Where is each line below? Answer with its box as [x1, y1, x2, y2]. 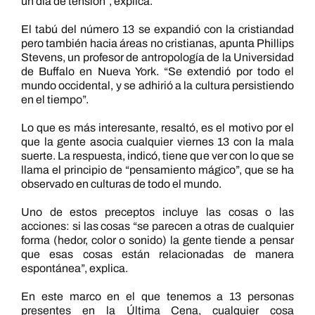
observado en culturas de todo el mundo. [20, 178, 221, 190]
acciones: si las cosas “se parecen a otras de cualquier [20, 220, 295, 232]
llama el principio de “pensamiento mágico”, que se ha [20, 164, 295, 176]
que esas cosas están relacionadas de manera [20, 248, 295, 260]
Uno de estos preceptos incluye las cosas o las [20, 206, 295, 218]
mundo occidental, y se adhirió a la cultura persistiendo [20, 79, 295, 91]
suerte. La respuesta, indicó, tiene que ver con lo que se [20, 150, 295, 162]
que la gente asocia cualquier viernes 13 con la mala [20, 136, 295, 148]
